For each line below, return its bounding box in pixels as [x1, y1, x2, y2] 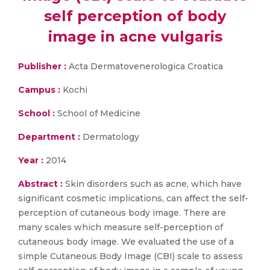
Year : [18, 155, 43, 166]
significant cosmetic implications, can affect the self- [18, 193, 248, 204]
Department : [18, 131, 80, 142]
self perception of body [44, 7, 226, 25]
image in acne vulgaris [48, 28, 222, 45]
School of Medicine [55, 108, 140, 119]
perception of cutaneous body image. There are [18, 207, 226, 218]
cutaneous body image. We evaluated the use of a [18, 236, 234, 247]
